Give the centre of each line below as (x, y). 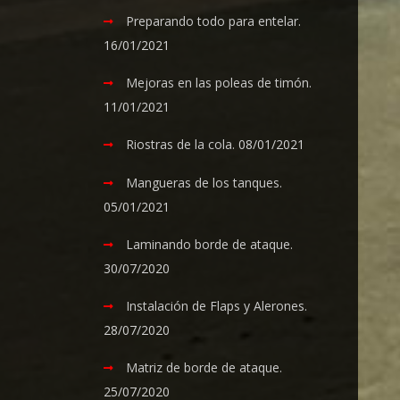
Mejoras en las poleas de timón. (219, 83)
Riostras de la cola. (181, 144)
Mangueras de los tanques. (204, 183)
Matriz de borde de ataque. (204, 367)
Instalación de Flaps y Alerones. (217, 306)
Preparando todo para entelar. (214, 21)
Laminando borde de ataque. (210, 244)
